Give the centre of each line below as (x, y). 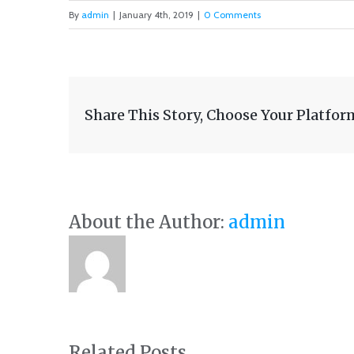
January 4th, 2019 (156, 15)
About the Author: (149, 222)
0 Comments (232, 15)
